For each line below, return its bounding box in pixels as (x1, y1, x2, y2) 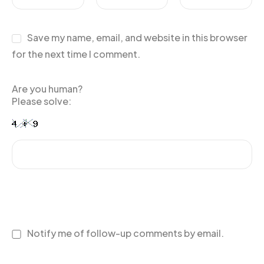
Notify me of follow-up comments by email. (27, 226, 224, 239)
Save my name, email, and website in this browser (27, 31, 247, 44)
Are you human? (12, 82, 82, 95)
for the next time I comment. (12, 47, 140, 60)
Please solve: (12, 94, 71, 107)
